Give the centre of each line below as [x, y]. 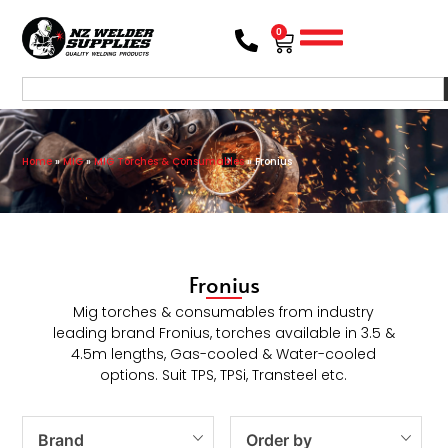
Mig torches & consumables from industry [224, 311]
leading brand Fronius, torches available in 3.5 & [223, 332]
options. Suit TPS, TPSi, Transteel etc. [224, 374]
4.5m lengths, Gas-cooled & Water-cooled [224, 353]
